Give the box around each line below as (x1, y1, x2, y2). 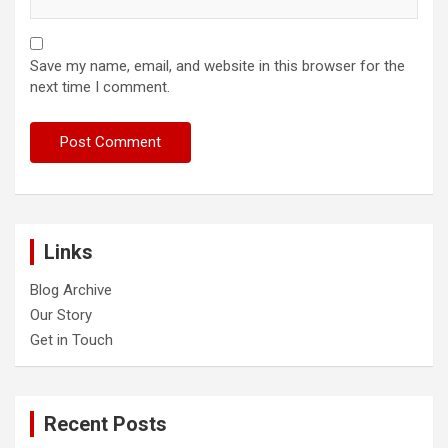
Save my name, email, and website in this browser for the (30, 57, 405, 76)
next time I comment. (30, 78, 170, 97)
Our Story (30, 306, 92, 325)
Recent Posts (44, 412, 167, 437)
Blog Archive (30, 281, 112, 300)
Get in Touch (30, 331, 113, 350)
